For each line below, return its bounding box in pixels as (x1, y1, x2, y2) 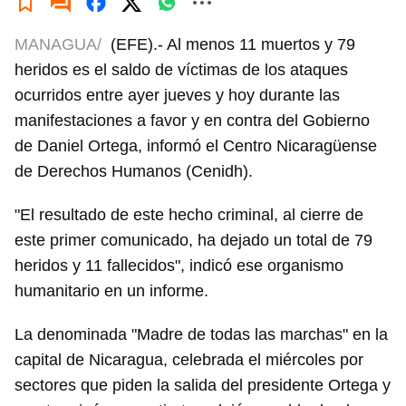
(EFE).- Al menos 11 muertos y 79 (111, 35, 355, 54)
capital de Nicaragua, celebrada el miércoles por (14, 351, 363, 370)
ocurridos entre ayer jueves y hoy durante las (14, 86, 340, 105)
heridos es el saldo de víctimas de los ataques (14, 61, 348, 80)
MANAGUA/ (14, 35, 101, 54)
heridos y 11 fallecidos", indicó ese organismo (14, 256, 343, 275)
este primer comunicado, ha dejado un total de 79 (14, 231, 372, 250)
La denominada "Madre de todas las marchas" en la (14, 325, 388, 344)
